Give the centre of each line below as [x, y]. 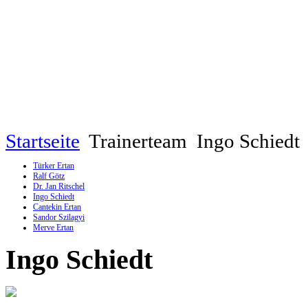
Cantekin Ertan [57, 207]
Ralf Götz [49, 176]
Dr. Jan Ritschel [59, 186]
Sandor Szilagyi [59, 217]
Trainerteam [138, 141]
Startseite [43, 141]
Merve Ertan [53, 228]
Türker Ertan [54, 166]
